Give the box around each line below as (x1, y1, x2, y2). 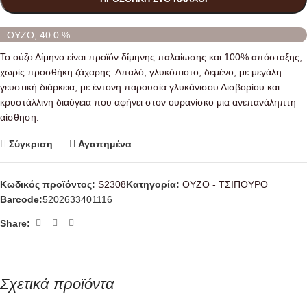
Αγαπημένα (78, 138, 132, 149)
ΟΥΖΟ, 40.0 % (7, 29, 70, 41)
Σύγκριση (9, 138, 53, 149)
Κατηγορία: (126, 179, 180, 191)
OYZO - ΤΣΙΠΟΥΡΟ (182, 179, 268, 191)
